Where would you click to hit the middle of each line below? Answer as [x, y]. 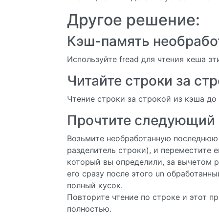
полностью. [89, 209]
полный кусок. [95, 185]
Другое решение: [133, 20]
